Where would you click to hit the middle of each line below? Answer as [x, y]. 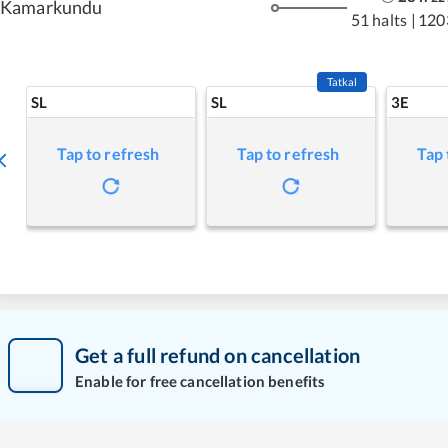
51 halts [378, 19]
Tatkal [342, 81]
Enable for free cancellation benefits [200, 380]
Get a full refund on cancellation [218, 354]
